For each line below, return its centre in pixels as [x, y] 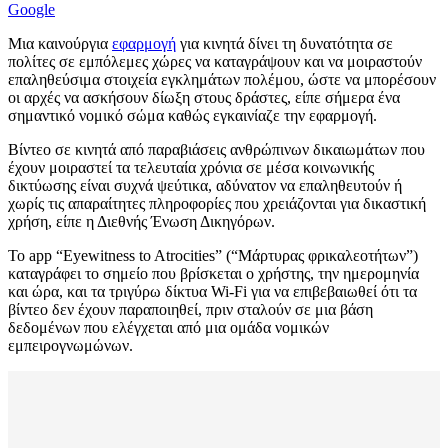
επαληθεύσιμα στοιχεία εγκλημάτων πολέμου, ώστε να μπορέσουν [222, 80]
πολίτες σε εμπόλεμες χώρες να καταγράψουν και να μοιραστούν [215, 62]
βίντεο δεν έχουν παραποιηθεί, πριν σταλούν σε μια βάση [190, 310]
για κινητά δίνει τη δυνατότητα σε [284, 44]
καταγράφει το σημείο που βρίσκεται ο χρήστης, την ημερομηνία [213, 274]
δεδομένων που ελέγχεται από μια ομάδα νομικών [168, 328]
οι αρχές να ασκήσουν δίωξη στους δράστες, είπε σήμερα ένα [204, 98]
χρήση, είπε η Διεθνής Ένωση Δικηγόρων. [141, 222]
